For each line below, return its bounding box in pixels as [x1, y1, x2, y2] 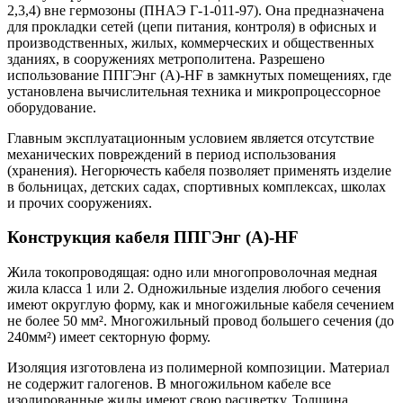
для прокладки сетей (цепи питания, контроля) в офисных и [7, 18, 377, 34]
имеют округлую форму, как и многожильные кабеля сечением [7, 297, 394, 313]
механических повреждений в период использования [7, 146, 336, 162]
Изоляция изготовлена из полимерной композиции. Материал [7, 360, 390, 376]
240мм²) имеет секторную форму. [7, 329, 210, 345]
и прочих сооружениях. [7, 194, 152, 210]
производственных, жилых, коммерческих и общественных [7, 34, 374, 50]
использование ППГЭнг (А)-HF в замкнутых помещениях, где [7, 67, 391, 83]
